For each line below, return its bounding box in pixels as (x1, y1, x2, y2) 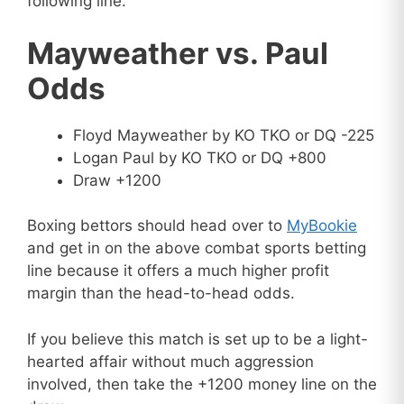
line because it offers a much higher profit (27, 262, 329, 280)
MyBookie (287, 216, 357, 235)
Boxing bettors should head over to (27, 216, 287, 235)
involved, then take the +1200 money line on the (27, 374, 377, 393)
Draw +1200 (73, 170, 161, 189)
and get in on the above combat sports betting (27, 239, 366, 258)
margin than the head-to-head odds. (27, 284, 295, 303)
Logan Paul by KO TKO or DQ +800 (73, 148, 326, 167)
